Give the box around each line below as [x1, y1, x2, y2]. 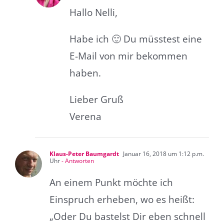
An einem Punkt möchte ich [49, 175, 173, 189]
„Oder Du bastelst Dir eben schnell [49, 209, 205, 223]
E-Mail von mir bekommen [69, 49, 187, 62]
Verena [69, 109, 101, 123]
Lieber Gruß [69, 92, 123, 106]
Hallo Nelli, [69, 5, 117, 19]
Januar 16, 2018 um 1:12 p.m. [121, 149, 204, 158]
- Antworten [60, 156, 94, 165]
